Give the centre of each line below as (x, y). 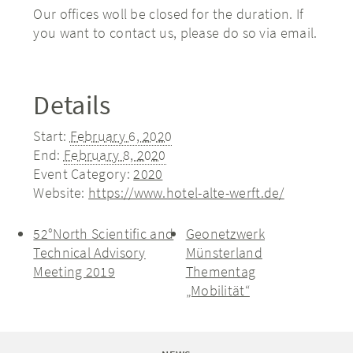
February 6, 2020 (121, 136)
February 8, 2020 (115, 155)
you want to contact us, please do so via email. (175, 33)
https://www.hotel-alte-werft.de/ (186, 193)
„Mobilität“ (217, 291)
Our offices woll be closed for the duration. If (169, 14)
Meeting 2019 (74, 272)
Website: (59, 193)
